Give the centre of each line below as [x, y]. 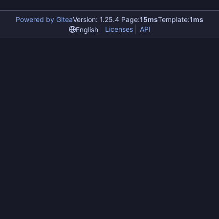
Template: [174, 19]
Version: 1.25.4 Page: [106, 19]
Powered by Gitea [44, 19]
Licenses [119, 29]
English [87, 29]
